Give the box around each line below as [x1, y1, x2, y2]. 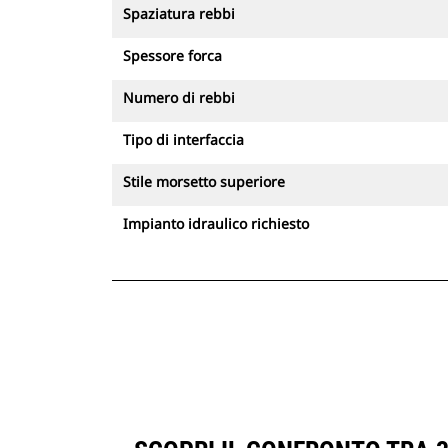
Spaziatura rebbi [123, 4, 235, 23]
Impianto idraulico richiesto [123, 214, 309, 233]
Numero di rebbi [123, 88, 235, 107]
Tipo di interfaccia [123, 130, 244, 149]
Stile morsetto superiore [123, 172, 285, 191]
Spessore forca [123, 46, 222, 65]
